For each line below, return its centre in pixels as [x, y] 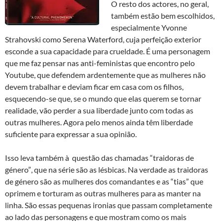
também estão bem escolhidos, [163, 16]
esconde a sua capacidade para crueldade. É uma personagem [108, 51]
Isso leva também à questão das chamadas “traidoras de [99, 158]
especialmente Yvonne [149, 28]
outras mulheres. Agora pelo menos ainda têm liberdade [99, 122]
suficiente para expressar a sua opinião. [71, 134]
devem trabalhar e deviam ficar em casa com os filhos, [94, 87]
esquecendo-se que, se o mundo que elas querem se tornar [103, 99]
